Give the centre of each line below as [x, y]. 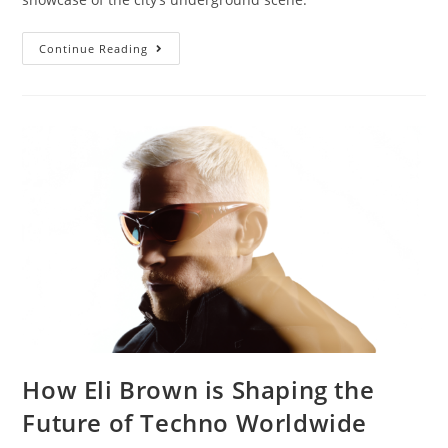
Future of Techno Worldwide [195, 422]
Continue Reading [94, 48]
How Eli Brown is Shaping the [198, 389]
